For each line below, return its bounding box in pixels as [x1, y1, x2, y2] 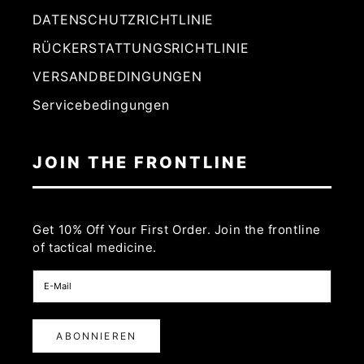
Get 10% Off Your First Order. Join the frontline [32, 221, 321, 237]
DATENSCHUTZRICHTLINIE [32, 11, 214, 28]
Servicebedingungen [32, 96, 170, 113]
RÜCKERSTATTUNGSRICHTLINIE [32, 39, 249, 56]
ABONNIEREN [56, 329, 136, 342]
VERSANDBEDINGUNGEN [32, 67, 202, 84]
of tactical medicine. [32, 239, 157, 255]
